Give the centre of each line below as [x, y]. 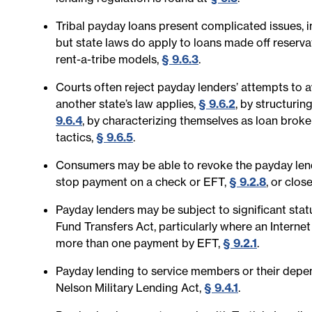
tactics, [76, 137]
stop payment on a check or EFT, [142, 182]
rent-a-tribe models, [109, 59]
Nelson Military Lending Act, [130, 288]
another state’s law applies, [127, 104]
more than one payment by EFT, [139, 243]
